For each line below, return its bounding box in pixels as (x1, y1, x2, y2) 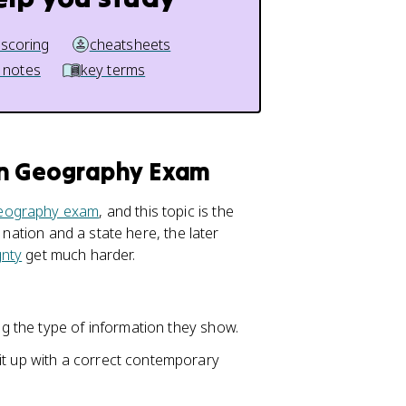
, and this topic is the (99, 201, 234, 221)
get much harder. (22, 245, 135, 265)
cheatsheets (89, 34, 171, 54)
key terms (80, 60, 146, 80)
